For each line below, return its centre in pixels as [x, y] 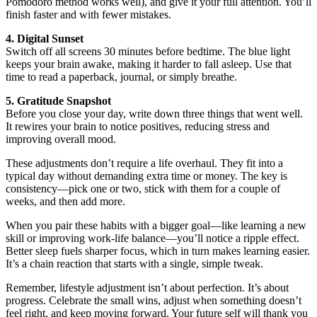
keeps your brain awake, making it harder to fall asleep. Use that [149, 64]
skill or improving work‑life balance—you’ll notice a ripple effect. [152, 238]
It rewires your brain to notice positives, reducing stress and [138, 126]
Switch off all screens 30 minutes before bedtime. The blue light [148, 51]
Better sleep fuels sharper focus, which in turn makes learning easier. [158, 250]
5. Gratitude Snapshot [58, 100]
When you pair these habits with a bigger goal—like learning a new [156, 225]
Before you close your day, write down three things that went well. [154, 113]
